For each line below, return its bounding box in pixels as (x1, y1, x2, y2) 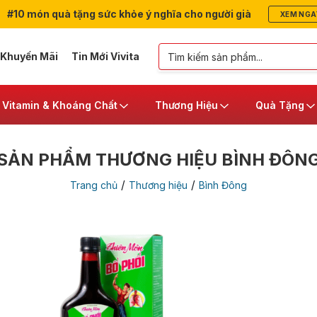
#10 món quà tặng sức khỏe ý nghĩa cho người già (4, 8, 251, 20)
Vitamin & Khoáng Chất (2, 98, 117, 111)
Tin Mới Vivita (71, 50, 139, 62)
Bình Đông (199, 179, 247, 191)
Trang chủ (70, 179, 117, 191)
